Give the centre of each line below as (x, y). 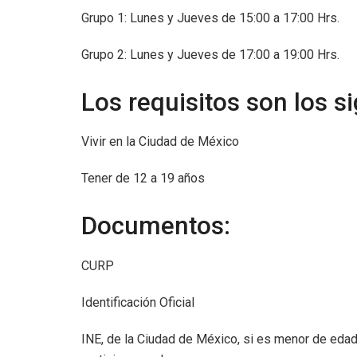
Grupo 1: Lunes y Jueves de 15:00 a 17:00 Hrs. (212, 18)
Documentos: (156, 226)
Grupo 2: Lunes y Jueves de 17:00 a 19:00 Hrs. (212, 54)
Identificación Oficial (138, 302)
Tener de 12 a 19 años (143, 178)
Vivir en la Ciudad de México (160, 142)
